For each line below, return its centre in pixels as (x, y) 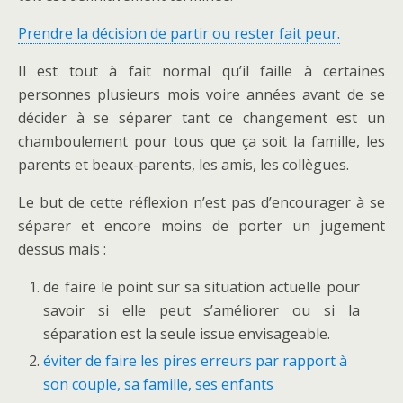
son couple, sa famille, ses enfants (159, 385)
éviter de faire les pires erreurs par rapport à (196, 361)
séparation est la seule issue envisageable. (187, 333)
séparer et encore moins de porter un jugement (201, 225)
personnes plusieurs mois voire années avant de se (201, 94)
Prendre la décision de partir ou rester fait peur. (179, 33)
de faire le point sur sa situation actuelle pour (201, 287)
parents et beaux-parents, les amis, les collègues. (184, 164)
